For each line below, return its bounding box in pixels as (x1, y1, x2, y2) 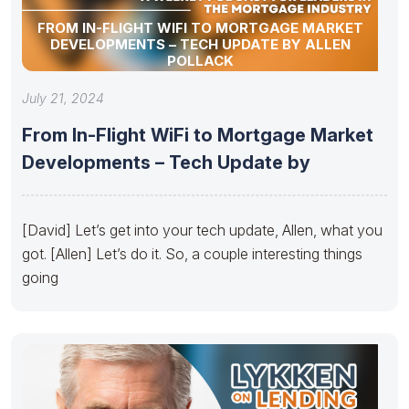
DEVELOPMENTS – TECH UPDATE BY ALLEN (49, 35, 351, 53)
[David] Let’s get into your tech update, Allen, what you (22, 220, 383, 239)
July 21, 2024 (22, 89, 104, 106)
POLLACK (166, 51, 234, 69)
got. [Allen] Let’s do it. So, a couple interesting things (22, 244, 362, 263)
